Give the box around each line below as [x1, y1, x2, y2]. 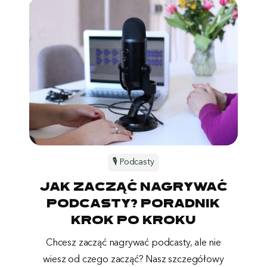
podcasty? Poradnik [46, 198, 221, 210]
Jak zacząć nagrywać [39, 182, 227, 194]
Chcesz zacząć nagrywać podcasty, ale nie [46, 238, 221, 248]
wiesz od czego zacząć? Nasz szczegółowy [43, 254, 224, 265]
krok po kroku [71, 215, 196, 227]
